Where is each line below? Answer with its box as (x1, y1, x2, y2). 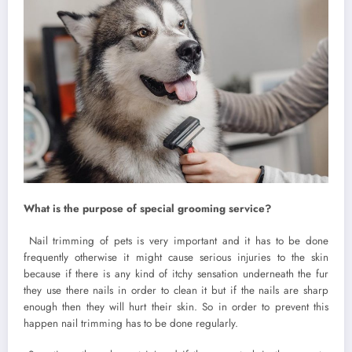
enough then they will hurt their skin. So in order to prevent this (24, 299, 328, 314)
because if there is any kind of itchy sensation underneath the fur (24, 266, 328, 281)
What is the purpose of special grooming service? (24, 201, 271, 217)
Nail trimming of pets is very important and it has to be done (24, 233, 328, 248)
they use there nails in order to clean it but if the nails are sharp (24, 282, 328, 298)
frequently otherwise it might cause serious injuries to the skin (24, 249, 328, 265)
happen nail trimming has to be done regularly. (24, 315, 238, 331)
